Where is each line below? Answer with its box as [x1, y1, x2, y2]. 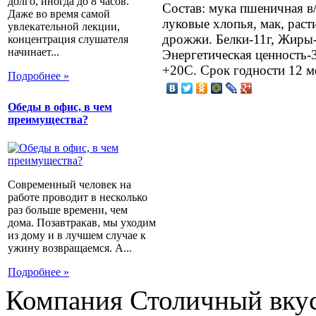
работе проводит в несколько [8, 190, 147, 203]
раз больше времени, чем [8, 203, 128, 216]
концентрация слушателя [8, 33, 128, 46]
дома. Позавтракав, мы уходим [8, 216, 156, 229]
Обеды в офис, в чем [8, 101, 112, 114]
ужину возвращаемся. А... [8, 241, 132, 254]
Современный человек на [8, 178, 131, 190]
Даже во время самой [8, 8, 110, 20]
